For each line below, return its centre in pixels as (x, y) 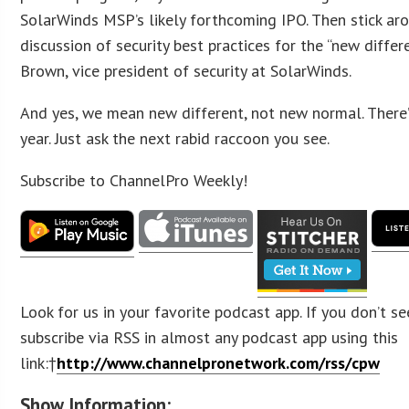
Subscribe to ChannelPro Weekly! (134, 180)
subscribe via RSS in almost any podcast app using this (210, 337)
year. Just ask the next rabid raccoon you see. (175, 138)
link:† (39, 362)
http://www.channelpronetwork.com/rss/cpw (219, 362)
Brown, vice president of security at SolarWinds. (186, 70)
